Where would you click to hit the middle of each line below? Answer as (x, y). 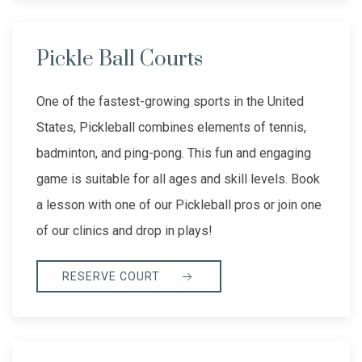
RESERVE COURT (113, 277)
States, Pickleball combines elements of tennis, (171, 128)
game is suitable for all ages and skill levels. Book (178, 179)
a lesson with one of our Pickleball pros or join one (179, 205)
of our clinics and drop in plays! (124, 231)
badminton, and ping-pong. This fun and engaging (174, 154)
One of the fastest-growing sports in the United (170, 102)
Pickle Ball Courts (120, 60)
